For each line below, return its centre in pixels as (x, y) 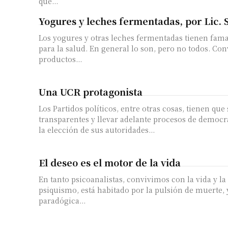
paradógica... (62, 201)
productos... (60, 59)
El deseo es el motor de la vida (110, 163)
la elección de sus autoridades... (97, 130)
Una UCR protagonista (91, 92)
